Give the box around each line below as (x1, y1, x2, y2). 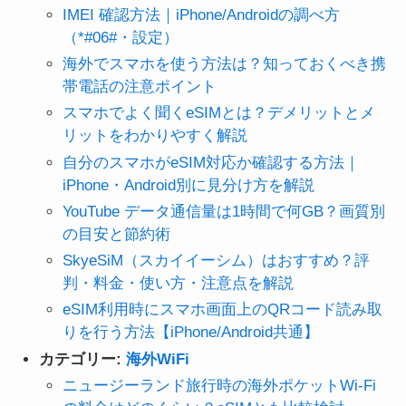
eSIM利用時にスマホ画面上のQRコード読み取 (62, 301, 382, 319)
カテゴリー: (39, 350, 127, 368)
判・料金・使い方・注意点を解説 (62, 275, 294, 293)
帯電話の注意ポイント (62, 78, 217, 96)
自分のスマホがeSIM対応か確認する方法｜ (62, 153, 360, 171)
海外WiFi (126, 350, 190, 368)
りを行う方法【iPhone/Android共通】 (62, 324, 319, 342)
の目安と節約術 (62, 225, 170, 243)
